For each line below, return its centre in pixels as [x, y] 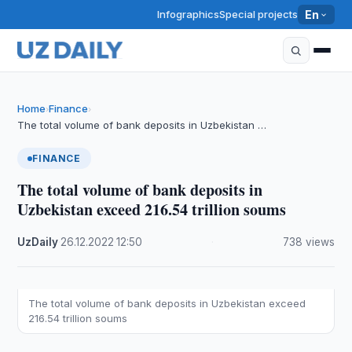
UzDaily [38, 242]
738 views [308, 242]
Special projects [259, 14]
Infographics [189, 14]
